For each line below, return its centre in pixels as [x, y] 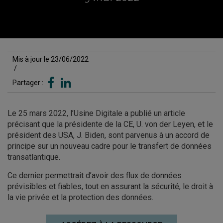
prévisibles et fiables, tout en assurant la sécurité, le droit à [110, 186]
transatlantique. [34, 157]
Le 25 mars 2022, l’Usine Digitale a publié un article [96, 113]
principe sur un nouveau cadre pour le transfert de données [110, 146]
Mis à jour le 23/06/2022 [51, 59]
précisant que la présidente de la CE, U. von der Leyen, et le [110, 124]
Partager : [29, 82]
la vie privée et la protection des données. [80, 197]
